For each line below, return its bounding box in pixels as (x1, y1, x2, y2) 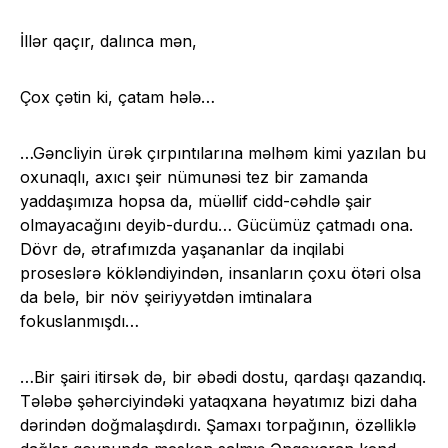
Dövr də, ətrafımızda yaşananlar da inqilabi (20, 239, 344, 260)
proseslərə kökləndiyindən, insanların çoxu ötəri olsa (20, 263, 421, 284)
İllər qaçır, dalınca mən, (20, 31, 197, 52)
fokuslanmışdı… (20, 311, 139, 332)
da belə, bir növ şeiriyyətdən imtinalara (20, 287, 312, 308)
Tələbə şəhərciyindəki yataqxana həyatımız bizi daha (20, 391, 417, 412)
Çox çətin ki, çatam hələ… (20, 87, 215, 108)
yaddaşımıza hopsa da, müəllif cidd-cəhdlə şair (20, 191, 372, 212)
